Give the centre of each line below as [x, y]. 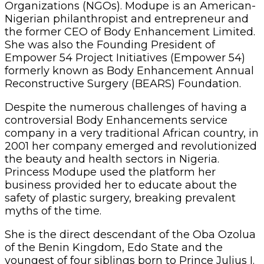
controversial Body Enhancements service [116, 120]
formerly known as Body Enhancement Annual [129, 70]
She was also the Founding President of [110, 44]
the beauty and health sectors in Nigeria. [112, 159]
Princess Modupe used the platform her [110, 172]
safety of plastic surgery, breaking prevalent [120, 198]
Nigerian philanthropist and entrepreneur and [127, 19]
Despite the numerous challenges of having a [126, 107]
